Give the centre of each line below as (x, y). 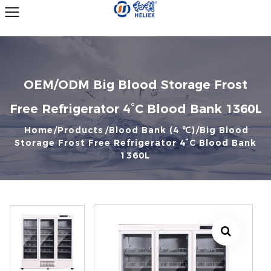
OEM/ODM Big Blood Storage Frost (135, 85)
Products (80, 130)
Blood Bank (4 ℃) (152, 130)
